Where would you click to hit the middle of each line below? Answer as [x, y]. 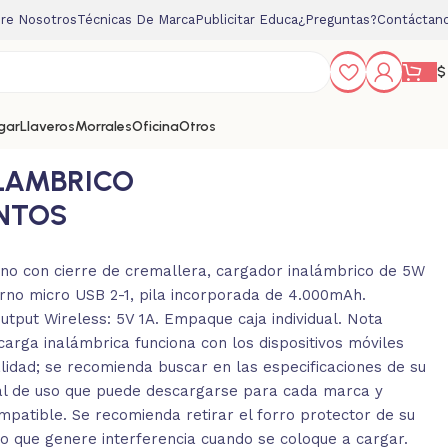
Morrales [103, 126]
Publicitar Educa [246, 19]
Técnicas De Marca [136, 19]
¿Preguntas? [337, 19]
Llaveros [47, 126]
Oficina [155, 126]
